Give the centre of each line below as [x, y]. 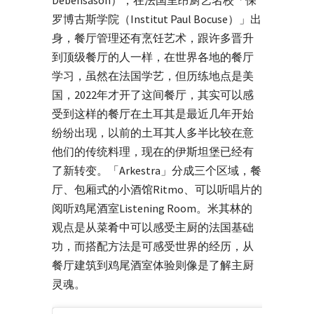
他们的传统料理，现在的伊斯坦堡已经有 [153, 151]
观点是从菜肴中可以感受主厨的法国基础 [153, 227]
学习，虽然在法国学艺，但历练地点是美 [153, 75]
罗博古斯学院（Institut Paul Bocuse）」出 [157, 19]
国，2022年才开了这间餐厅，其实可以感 [153, 94]
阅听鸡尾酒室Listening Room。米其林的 [152, 208]
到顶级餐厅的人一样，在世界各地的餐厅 [153, 56]
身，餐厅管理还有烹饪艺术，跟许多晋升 [153, 37]
